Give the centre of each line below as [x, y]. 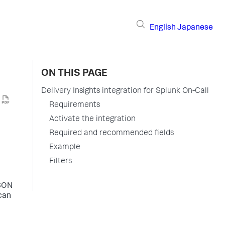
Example [65, 148]
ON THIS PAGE [74, 74]
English [163, 28]
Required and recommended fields [111, 134]
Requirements [75, 105]
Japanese [195, 28]
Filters [61, 162]
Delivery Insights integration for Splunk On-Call [125, 91]
